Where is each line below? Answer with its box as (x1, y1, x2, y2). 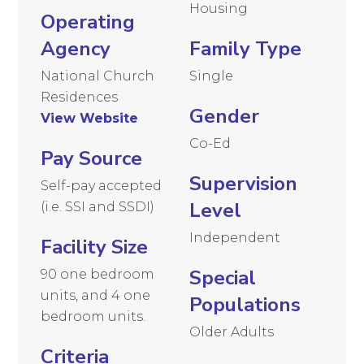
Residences (41, 89, 119, 105)
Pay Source (41, 145, 143, 171)
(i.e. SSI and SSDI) (41, 198, 155, 214)
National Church (41, 67, 155, 84)
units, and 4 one (41, 287, 151, 303)
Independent (189, 229, 281, 245)
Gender (189, 102, 260, 129)
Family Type (189, 35, 302, 62)
